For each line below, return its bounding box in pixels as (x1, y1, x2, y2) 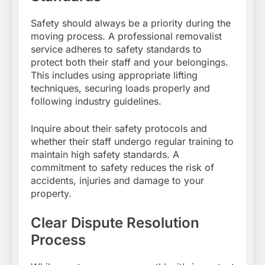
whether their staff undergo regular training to (31, 135, 234, 148)
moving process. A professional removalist (31, 30, 222, 43)
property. (31, 188, 72, 200)
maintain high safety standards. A (31, 148, 179, 161)
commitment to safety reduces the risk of (31, 161, 214, 174)
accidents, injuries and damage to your (31, 174, 204, 187)
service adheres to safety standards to (31, 43, 202, 56)
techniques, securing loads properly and (31, 82, 210, 95)
